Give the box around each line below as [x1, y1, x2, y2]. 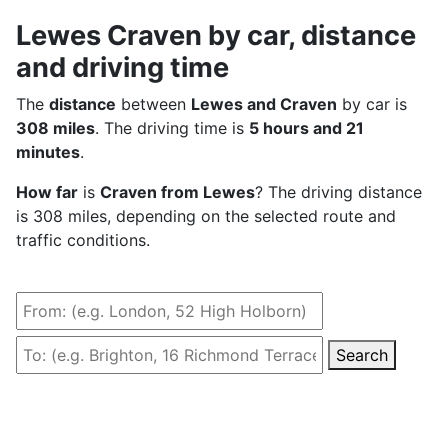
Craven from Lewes [100, 181, 255, 202]
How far [16, 181, 78, 202]
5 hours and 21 [249, 117, 364, 138]
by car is [337, 93, 407, 114]
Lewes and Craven [191, 93, 337, 114]
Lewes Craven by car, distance [16, 18, 416, 52]
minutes [16, 141, 80, 162]
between [116, 93, 191, 114]
